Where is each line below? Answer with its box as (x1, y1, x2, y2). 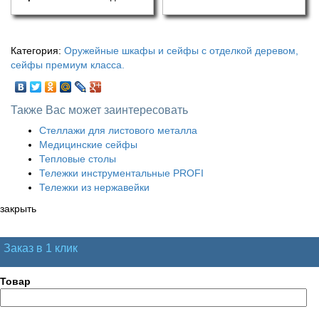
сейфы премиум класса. (11, 59, 125, 71)
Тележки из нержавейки (39, 182, 150, 194)
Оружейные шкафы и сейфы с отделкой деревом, (64, 45, 298, 57)
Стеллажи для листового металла (39, 125, 197, 137)
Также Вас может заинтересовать (11, 104, 188, 117)
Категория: (11, 45, 64, 57)
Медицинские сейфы (39, 139, 137, 151)
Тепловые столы (39, 153, 116, 165)
